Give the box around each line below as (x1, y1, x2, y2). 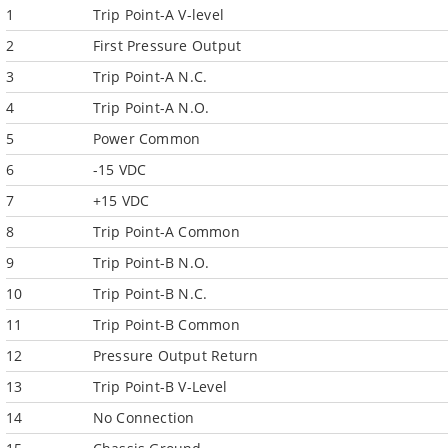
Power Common (92, 129, 201, 148)
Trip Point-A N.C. (92, 67, 208, 86)
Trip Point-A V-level (92, 5, 224, 24)
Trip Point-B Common (92, 315, 240, 334)
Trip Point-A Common (92, 222, 240, 241)
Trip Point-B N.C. (92, 284, 208, 303)
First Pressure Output (92, 36, 242, 55)
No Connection (92, 408, 195, 427)
